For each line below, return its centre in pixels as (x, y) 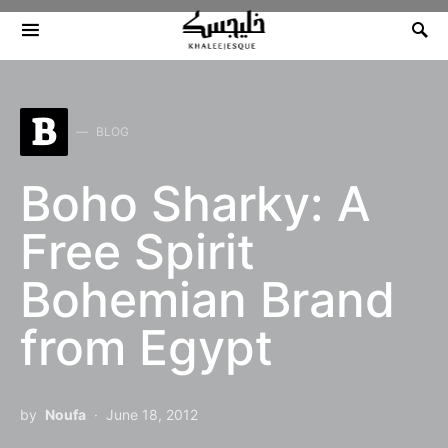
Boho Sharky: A (195, 203)
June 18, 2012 (152, 414)
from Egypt (146, 347)
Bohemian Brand (207, 299)
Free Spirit (137, 251)
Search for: (55, 39)
